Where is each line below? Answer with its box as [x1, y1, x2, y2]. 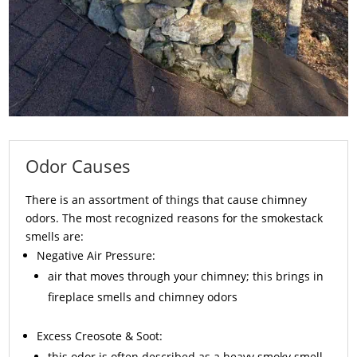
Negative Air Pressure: [37, 248, 156, 264]
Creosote [75, 328, 123, 344]
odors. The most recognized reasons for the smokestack [25, 210, 324, 226]
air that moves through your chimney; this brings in [48, 269, 324, 284]
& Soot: [122, 328, 163, 344]
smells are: [25, 229, 84, 245]
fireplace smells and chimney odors [48, 289, 238, 305]
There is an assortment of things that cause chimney [25, 192, 308, 208]
